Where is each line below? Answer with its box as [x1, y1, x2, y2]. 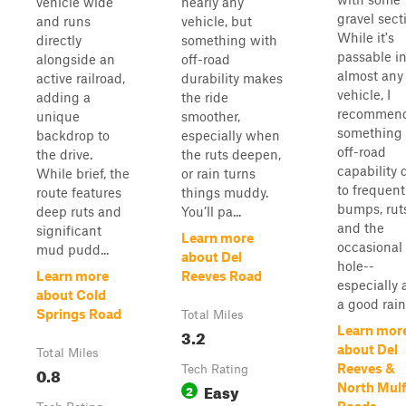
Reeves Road [181, 267, 262, 284]
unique [36, 108, 80, 124]
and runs [36, 13, 91, 29]
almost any [337, 67, 403, 83]
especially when [181, 127, 280, 143]
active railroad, [36, 70, 125, 86]
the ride [181, 89, 228, 105]
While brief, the [36, 165, 130, 181]
